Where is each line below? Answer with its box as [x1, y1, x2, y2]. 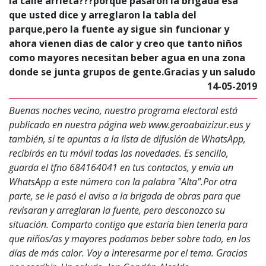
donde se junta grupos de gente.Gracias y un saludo [9, 65, 255, 78]
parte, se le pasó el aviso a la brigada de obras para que [9, 189, 240, 202]
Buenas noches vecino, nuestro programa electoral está [9, 104, 237, 117]
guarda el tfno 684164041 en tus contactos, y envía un [9, 161, 233, 174]
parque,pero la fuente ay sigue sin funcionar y [9, 23, 229, 36]
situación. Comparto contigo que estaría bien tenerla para [9, 218, 248, 231]
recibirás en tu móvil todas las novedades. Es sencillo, [9, 147, 229, 160]
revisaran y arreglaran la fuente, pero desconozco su [9, 204, 225, 217]
